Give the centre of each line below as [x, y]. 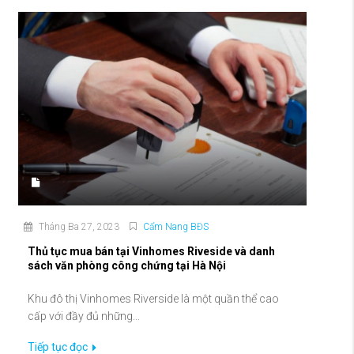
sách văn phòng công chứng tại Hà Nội [127, 266]
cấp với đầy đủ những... [84, 316]
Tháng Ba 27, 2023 [78, 227]
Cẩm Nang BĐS [176, 227]
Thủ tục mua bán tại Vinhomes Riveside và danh [151, 252]
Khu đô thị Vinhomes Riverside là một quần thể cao [153, 299]
